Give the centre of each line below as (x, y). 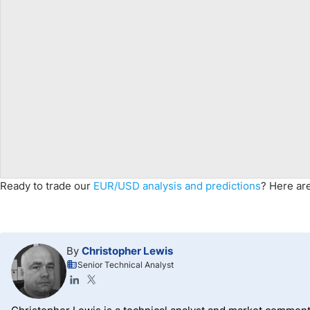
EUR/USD (118, 186)
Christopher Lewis (127, 251)
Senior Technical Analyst (126, 265)
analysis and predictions (202, 186)
